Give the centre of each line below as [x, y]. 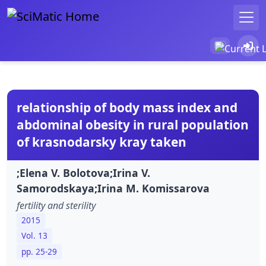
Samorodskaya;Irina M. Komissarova [113, 188]
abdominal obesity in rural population [133, 124]
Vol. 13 [34, 236]
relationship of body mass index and [127, 107]
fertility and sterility [56, 205]
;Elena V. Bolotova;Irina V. [83, 172]
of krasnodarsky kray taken [102, 142]
